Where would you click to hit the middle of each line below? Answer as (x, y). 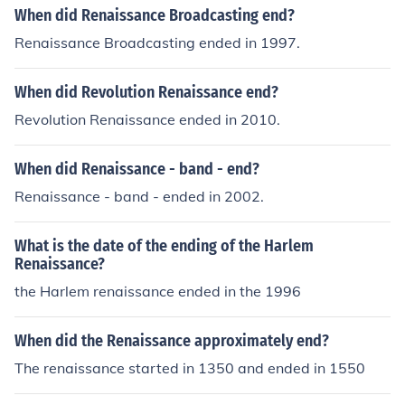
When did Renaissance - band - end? (137, 169)
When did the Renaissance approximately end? (172, 341)
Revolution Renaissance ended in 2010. (147, 119)
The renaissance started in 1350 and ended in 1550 (190, 368)
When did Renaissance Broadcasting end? (155, 15)
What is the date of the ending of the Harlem (164, 246)
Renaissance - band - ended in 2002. (139, 196)
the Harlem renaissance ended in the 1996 (158, 291)
